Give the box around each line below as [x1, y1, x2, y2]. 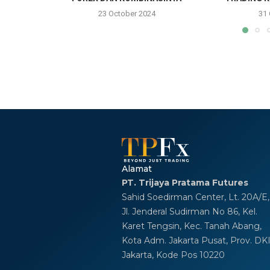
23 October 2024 [98, 8, 155, 18]
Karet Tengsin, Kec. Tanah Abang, [121, 221, 262, 232]
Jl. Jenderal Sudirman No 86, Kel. [121, 206, 257, 218]
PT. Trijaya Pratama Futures [121, 177, 248, 189]
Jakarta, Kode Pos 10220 [121, 250, 225, 261]
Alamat [121, 163, 152, 175]
